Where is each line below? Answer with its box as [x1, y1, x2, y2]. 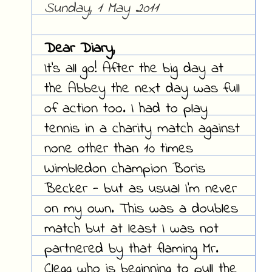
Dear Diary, [44, 38, 115, 60]
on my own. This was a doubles [44, 199, 238, 220]
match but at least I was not [44, 219, 219, 240]
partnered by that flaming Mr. [44, 239, 219, 260]
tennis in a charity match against [44, 118, 240, 140]
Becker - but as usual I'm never [44, 178, 237, 200]
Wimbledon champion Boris [44, 158, 205, 180]
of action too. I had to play [44, 98, 208, 120]
